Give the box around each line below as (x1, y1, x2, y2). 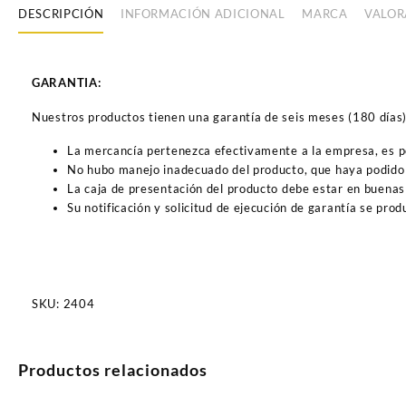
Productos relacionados (18, 360, 208, 381)
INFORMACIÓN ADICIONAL (120, 6, 285, 22)
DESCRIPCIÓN (18, 6, 104, 22)
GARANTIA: (32, 74, 101, 90)
